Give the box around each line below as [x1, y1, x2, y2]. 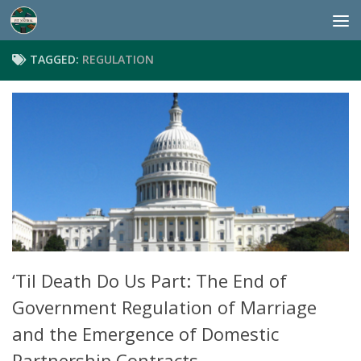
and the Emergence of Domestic [12, 322, 279, 346]
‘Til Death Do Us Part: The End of [12, 268, 287, 293]
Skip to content [22, 15, 120, 33]
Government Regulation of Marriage [12, 295, 317, 320]
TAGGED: [30, 52, 82, 67]
